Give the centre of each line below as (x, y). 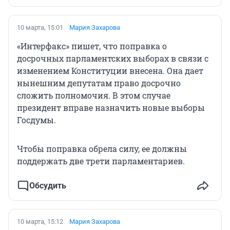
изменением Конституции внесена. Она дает (110, 71)
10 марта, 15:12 (40, 222)
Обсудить (48, 186)
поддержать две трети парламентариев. (101, 161)
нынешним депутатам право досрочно (99, 83)
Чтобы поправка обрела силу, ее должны (102, 149)
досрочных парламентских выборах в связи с (113, 59)
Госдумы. (36, 120)
